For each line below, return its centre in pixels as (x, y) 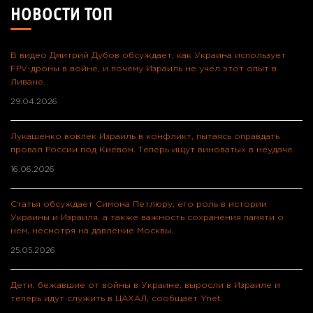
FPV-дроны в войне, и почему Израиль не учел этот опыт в (144, 68)
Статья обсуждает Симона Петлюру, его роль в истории (139, 204)
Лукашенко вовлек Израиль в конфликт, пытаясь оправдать (145, 136)
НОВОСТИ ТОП (62, 14)
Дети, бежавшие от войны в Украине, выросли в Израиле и (145, 285)
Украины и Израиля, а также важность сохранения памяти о (147, 217)
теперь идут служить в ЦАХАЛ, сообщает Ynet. (117, 298)
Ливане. (28, 82)
